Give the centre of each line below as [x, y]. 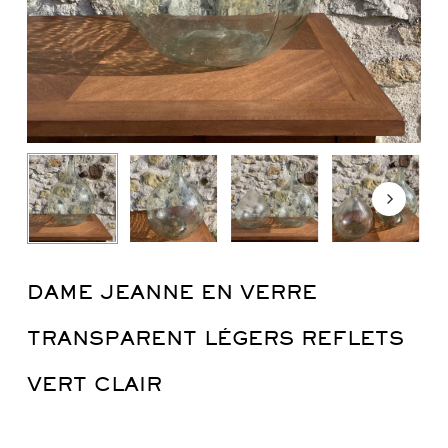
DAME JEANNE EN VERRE [171, 292]
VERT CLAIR [94, 384]
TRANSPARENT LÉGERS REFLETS [215, 338]
